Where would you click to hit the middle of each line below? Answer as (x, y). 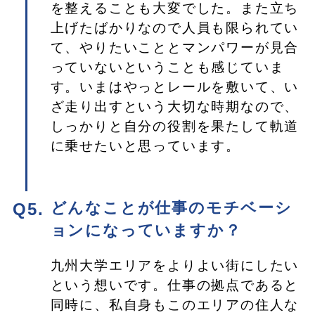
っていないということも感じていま (167, 67)
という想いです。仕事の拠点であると (175, 285)
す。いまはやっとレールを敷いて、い (175, 86)
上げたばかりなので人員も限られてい (175, 27)
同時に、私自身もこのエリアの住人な (175, 304)
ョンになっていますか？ (146, 230)
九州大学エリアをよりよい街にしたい (175, 265)
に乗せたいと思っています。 (146, 146)
